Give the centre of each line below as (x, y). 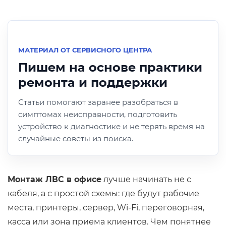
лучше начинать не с (146, 179)
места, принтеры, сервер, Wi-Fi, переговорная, (106, 208)
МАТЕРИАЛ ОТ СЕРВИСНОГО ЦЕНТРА (85, 50)
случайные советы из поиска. (76, 138)
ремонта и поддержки (93, 82)
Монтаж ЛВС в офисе (54, 179)
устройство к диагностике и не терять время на (111, 126)
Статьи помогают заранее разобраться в (98, 102)
